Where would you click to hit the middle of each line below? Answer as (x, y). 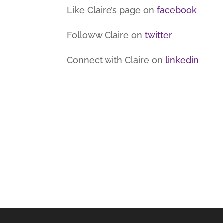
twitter (159, 35)
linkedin (182, 60)
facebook (177, 10)
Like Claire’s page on (112, 10)
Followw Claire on (106, 35)
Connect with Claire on (116, 60)
